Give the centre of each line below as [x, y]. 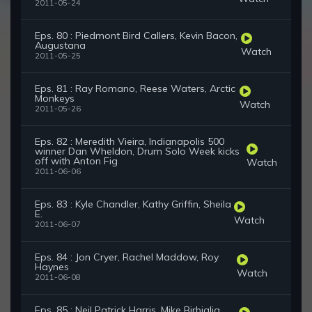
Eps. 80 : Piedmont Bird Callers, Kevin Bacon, [136, 36]
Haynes [52, 267]
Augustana [60, 46]
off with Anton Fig [76, 161]
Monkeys [55, 99]
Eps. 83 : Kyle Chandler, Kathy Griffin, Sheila [133, 204]
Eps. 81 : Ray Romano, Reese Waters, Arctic [135, 89]
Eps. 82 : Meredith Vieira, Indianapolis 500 [130, 142]
